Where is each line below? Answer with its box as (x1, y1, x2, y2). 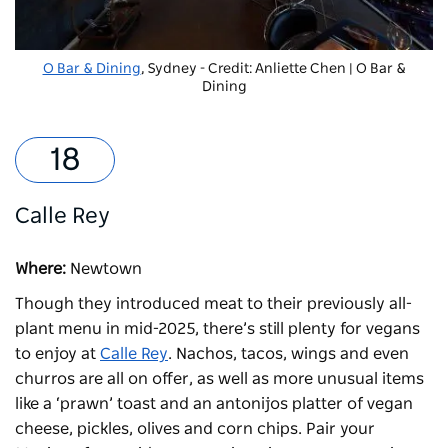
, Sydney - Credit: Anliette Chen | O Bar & (140, 62, 406, 77)
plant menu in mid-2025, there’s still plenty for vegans (15, 321, 420, 338)
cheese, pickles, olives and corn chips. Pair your (15, 421, 375, 438)
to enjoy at (15, 346, 100, 363)
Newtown (70, 261, 146, 278)
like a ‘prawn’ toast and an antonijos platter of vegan (15, 396, 413, 413)
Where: (15, 261, 66, 278)
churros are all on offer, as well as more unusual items (15, 371, 424, 388)
